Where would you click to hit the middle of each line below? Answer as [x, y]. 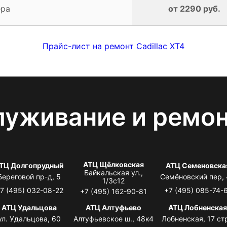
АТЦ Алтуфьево [113, 207]
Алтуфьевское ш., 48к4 [113, 218]
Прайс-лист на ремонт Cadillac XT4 [113, 46]
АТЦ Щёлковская [113, 164]
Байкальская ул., [113, 172]
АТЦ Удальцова [29, 207]
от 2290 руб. [194, 8]
